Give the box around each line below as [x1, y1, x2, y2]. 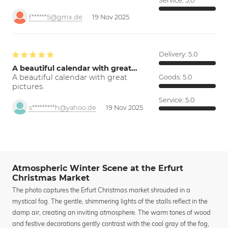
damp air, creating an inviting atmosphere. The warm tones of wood [12, 208, 211, 217]
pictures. [12, 82, 44, 92]
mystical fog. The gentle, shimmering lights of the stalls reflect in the [12, 197, 208, 206]
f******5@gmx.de [29, 13, 82, 21]
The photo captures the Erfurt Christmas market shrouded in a [12, 186, 190, 194]
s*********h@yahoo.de [29, 104, 96, 112]
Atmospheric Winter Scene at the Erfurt [12, 163, 183, 174]
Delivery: [159, 50, 188, 59]
